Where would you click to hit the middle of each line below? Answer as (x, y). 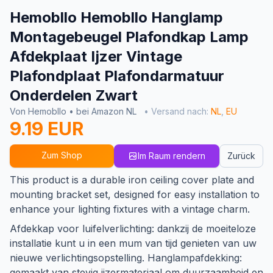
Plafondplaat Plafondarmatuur (117, 76)
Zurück (241, 156)
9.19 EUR (47, 129)
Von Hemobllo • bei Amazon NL (74, 112)
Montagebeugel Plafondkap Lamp (129, 37)
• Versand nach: (177, 112)
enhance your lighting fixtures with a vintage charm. (130, 209)
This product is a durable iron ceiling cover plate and (132, 180)
